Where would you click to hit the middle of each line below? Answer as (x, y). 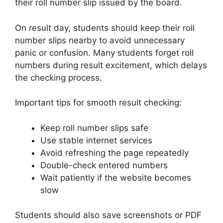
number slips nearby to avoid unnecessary (100, 40)
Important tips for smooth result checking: (98, 103)
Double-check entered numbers (104, 165)
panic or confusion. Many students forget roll (104, 53)
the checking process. (58, 77)
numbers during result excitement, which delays (111, 65)
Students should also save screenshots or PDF (108, 215)
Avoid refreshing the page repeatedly (114, 153)
